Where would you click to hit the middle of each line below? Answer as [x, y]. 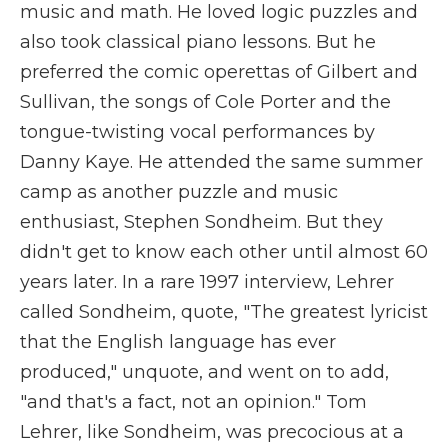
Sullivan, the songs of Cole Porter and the [205, 102]
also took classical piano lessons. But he [198, 42]
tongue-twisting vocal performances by [197, 132]
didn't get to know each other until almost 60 [224, 252]
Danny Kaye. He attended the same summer [221, 162]
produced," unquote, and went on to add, [204, 372]
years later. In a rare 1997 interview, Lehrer [207, 282]
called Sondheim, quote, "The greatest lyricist [224, 312]
